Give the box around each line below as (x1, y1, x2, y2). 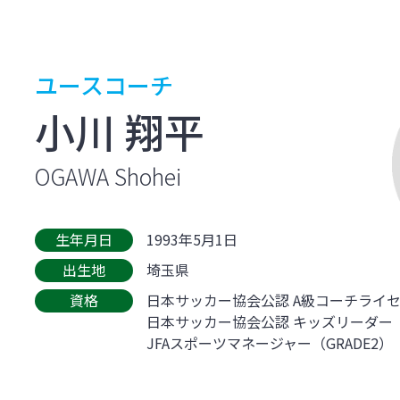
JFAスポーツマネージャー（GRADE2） (146, 332, 394, 354)
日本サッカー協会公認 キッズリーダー (146, 311, 394, 332)
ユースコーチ (35, 73, 174, 100)
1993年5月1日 (146, 229, 238, 250)
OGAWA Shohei (35, 160, 182, 192)
